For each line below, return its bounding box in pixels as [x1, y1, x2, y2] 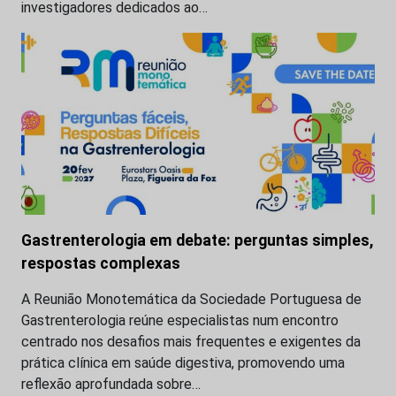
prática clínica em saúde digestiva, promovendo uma [21, 354, 345, 371]
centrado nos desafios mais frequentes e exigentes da [21, 332, 361, 350]
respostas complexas [21, 254, 180, 272]
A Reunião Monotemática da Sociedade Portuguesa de [21, 290, 362, 308]
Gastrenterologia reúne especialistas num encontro [21, 311, 339, 329]
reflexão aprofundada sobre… [21, 375, 201, 392]
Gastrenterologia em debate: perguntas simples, [21, 231, 373, 249]
